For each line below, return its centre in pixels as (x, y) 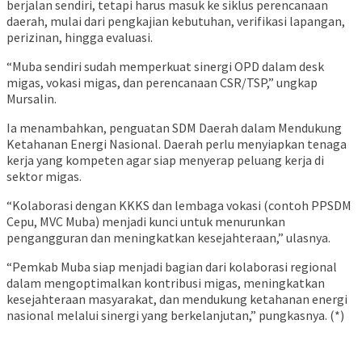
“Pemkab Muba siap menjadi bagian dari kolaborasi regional (172, 266)
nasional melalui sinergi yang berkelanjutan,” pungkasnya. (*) (175, 315)
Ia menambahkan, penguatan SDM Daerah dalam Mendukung (174, 127)
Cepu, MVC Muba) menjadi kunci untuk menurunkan (146, 221)
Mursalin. (32, 98)
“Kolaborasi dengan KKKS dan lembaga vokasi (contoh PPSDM (179, 205)
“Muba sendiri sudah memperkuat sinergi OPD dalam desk (165, 66)
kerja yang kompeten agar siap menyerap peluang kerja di (165, 160)
